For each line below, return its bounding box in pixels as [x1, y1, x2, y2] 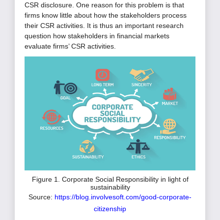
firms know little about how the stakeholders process [25, 11, 187, 20]
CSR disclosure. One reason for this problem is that [25, 1, 184, 9]
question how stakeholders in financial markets [25, 32, 169, 40]
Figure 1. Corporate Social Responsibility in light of [31, 175, 189, 184]
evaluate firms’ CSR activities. [25, 42, 116, 51]
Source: [28, 193, 55, 201]
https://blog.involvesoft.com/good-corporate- [55, 193, 192, 201]
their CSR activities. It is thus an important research [25, 22, 184, 30]
